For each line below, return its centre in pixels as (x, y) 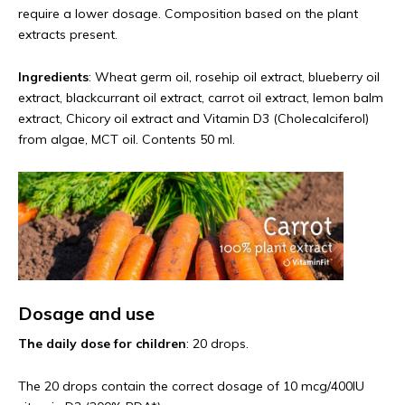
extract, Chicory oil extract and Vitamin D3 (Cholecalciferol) (193, 118)
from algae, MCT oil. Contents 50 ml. (127, 139)
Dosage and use (86, 313)
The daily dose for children (102, 344)
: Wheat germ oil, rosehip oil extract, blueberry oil (234, 77)
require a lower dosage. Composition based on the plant (188, 14)
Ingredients (53, 77)
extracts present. (68, 34)
